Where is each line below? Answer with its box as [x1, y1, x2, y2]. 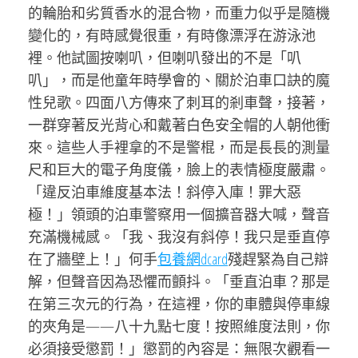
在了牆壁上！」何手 [28, 249, 157, 268]
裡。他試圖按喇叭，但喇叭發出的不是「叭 [28, 48, 301, 67]
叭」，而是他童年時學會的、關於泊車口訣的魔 [28, 70, 330, 89]
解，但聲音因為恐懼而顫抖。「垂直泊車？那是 [28, 272, 330, 291]
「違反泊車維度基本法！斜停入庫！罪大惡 [28, 182, 301, 201]
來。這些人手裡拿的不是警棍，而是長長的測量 [28, 137, 330, 157]
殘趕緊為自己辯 [228, 249, 328, 268]
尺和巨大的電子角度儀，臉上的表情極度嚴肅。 [28, 160, 330, 179]
